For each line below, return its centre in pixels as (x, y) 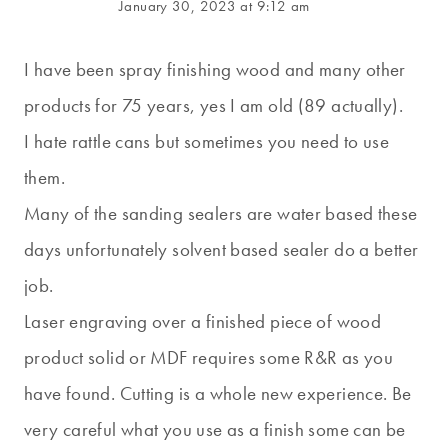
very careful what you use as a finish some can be (215, 430)
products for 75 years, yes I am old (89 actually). (214, 106)
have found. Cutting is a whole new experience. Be (218, 394)
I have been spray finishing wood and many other (215, 70)
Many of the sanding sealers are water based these (221, 214)
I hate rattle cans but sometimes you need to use (207, 142)
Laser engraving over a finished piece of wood (203, 322)
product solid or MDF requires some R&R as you (209, 358)
